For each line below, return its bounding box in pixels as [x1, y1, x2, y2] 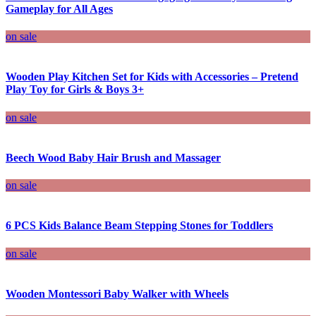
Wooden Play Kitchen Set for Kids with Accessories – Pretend [6, 71, 298, 83]
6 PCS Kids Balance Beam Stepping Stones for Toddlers [6, 219, 273, 232]
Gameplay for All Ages [6, 2, 113, 15]
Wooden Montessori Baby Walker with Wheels [6, 287, 229, 300]
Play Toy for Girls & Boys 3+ [6, 83, 144, 96]
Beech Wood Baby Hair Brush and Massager [6, 151, 221, 164]
